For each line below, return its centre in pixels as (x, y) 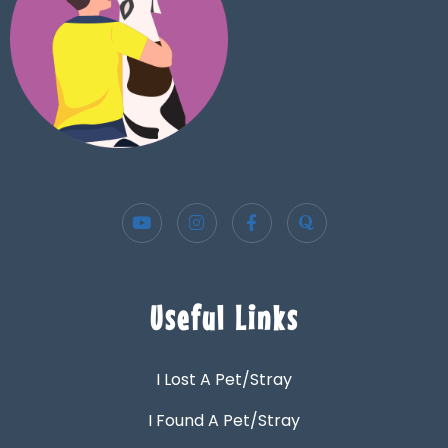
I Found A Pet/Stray (224, 420)
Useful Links (224, 317)
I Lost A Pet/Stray (224, 379)
